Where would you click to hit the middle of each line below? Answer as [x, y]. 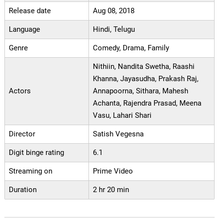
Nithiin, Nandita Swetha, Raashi [143, 67]
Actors [20, 91]
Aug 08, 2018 [113, 11]
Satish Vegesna [118, 134]
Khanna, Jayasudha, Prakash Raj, [145, 79]
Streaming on [30, 171]
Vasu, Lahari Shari [122, 116]
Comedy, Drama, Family [131, 48]
